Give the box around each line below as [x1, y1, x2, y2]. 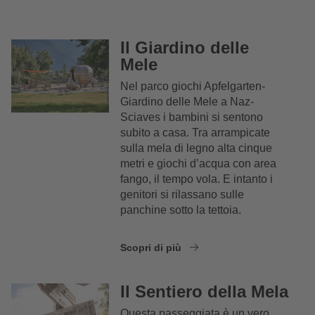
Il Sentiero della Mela [120, 281, 289, 301]
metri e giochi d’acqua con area [120, 157, 277, 169]
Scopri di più [120, 242, 185, 253]
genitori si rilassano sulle [120, 188, 245, 200]
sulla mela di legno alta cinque [120, 142, 273, 154]
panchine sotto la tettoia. [120, 204, 242, 216]
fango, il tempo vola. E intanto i [120, 173, 274, 185]
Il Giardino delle [120, 38, 250, 57]
